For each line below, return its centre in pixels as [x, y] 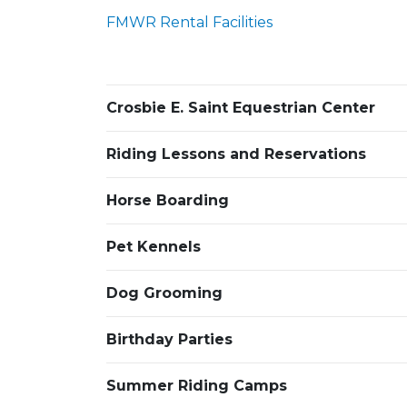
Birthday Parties [169, 339]
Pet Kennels [154, 246]
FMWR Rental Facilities [189, 22]
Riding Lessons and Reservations [236, 154]
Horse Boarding [168, 200]
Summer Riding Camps [197, 385]
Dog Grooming [164, 293]
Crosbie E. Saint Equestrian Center [241, 107]
